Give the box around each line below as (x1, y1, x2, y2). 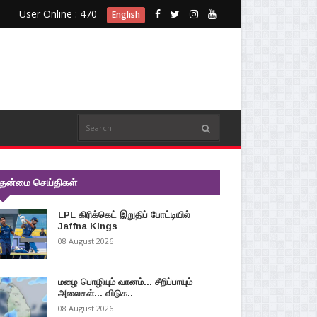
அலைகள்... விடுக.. (57, 288, 133, 299)
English (111, 8, 140, 21)
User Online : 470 (18, 7, 97, 21)
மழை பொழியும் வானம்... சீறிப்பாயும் (57, 277, 192, 287)
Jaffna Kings (57, 221, 117, 231)
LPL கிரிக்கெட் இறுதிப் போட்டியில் (57, 209, 190, 220)
